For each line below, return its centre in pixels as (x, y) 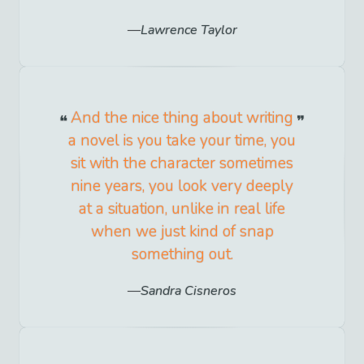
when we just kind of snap (182, 232)
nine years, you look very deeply (182, 186)
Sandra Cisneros (188, 291)
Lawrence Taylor (188, 30)
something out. (182, 255)
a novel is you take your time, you (182, 141)
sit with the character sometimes (182, 164)
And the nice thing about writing (182, 118)
